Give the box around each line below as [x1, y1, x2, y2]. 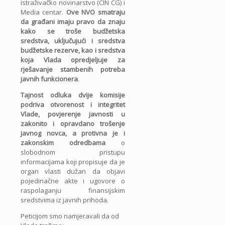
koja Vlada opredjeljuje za [21, 55, 125, 65]
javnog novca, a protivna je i [21, 129, 125, 138]
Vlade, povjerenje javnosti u [21, 109, 125, 119]
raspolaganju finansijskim [21, 186, 125, 195]
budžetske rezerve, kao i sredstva [21, 46, 125, 55]
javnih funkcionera [21, 74, 78, 84]
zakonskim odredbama [21, 138, 121, 148]
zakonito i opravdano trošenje [21, 119, 125, 129]
